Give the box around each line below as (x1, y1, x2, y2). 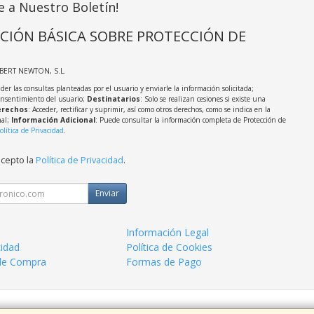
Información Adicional (11, 115, 95, 125)
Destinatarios (86, 94, 140, 104)
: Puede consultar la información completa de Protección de (95, 115, 286, 125)
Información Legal (126, 226, 210, 239)
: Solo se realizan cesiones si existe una (139, 94, 266, 104)
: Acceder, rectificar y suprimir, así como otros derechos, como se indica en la (27, 104, 271, 114)
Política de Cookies (126, 240, 213, 254)
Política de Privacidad (35, 154, 123, 166)
